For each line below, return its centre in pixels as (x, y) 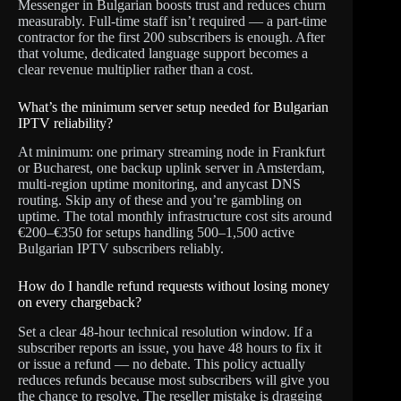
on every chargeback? (80, 303)
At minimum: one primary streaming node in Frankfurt (171, 152)
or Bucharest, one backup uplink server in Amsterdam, (171, 168)
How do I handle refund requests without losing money (174, 286)
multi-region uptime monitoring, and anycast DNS (159, 184)
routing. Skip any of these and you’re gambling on (160, 200)
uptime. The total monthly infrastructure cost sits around (175, 217)
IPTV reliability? (65, 123)
